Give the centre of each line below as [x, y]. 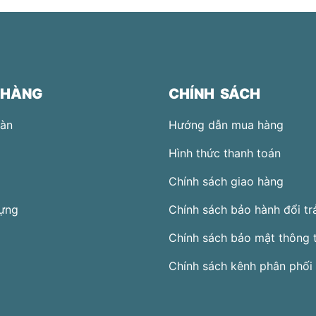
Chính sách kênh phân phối [241, 266]
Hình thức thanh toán [225, 153]
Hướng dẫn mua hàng [226, 124]
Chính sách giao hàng [226, 181]
